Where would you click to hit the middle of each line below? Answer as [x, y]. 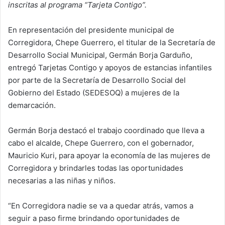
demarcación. [32, 105]
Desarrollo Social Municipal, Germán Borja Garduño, [100, 55]
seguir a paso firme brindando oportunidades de [94, 218]
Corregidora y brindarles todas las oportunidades [96, 168]
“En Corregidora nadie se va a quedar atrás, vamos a [101, 205]
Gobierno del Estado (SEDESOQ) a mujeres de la [94, 92]
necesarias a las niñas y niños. [62, 180]
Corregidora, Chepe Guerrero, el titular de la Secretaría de [112, 42]
